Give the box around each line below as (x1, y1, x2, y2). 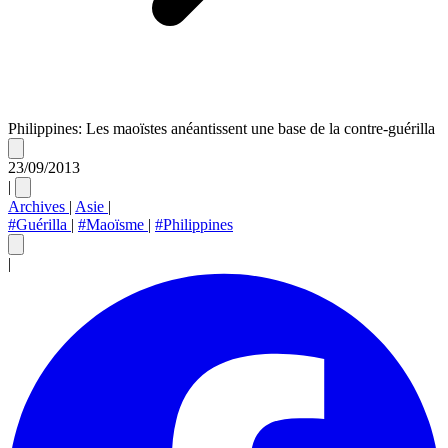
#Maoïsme (78, 215, 148, 233)
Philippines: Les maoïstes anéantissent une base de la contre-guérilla (8, 119, 435, 137)
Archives (8, 197, 69, 215)
